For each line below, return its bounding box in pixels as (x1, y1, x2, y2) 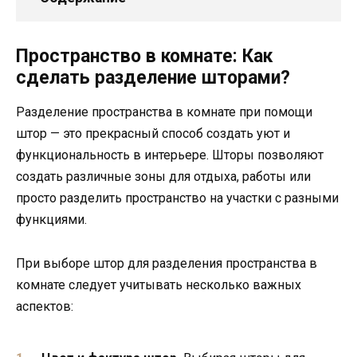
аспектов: (16, 298, 73, 314)
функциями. (16, 212, 87, 228)
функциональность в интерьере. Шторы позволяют (16, 147, 324, 163)
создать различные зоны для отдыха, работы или (16, 169, 311, 185)
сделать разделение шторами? (16, 67, 290, 89)
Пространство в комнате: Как (16, 45, 273, 68)
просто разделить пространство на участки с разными (16, 190, 339, 206)
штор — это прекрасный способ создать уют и (16, 126, 290, 142)
